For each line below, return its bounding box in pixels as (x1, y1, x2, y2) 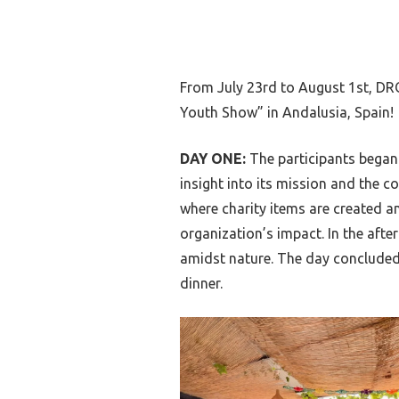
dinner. (180, 274, 223, 291)
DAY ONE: (180, 150, 246, 167)
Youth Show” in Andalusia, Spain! (180, 103, 394, 120)
